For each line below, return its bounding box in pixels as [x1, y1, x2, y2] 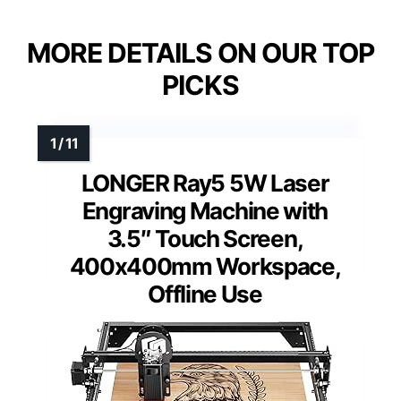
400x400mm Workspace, [69, 252, 341, 280]
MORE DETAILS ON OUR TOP [27, 36, 374, 69]
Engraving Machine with [81, 196, 328, 225]
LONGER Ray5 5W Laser [81, 168, 329, 197]
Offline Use [148, 279, 262, 308]
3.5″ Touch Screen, [107, 224, 303, 252]
